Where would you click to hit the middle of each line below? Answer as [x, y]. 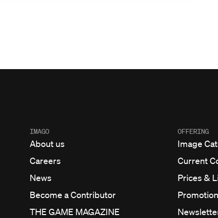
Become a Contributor [73, 194]
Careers [45, 160]
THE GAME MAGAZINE [75, 211]
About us [47, 143]
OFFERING [193, 131]
